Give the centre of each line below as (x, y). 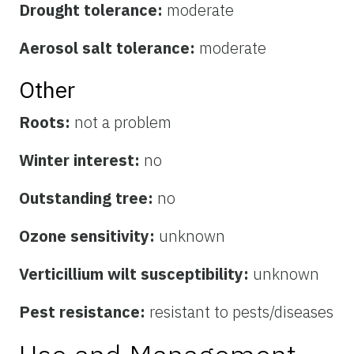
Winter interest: (81, 160)
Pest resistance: (84, 311)
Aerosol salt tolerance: (109, 47)
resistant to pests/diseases (241, 311)
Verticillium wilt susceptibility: (136, 273)
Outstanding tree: (88, 198)
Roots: (47, 122)
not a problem (123, 122)
